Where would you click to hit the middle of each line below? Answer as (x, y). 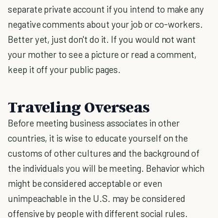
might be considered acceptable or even (85, 183)
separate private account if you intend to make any (106, 9)
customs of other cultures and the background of (104, 153)
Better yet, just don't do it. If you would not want (102, 39)
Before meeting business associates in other (94, 123)
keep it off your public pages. (64, 69)
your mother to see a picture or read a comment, (102, 54)
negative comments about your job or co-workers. (106, 24)
